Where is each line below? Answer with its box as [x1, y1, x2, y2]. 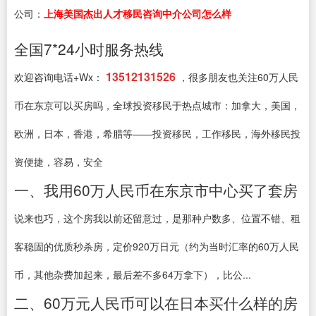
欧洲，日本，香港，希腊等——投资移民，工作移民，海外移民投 [14, 126, 300, 140]
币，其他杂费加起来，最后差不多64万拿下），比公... [14, 267, 251, 281]
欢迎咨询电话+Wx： [14, 70, 103, 84]
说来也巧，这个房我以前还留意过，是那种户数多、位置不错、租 [14, 211, 300, 225]
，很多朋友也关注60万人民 [178, 70, 298, 84]
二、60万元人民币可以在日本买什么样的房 [14, 292, 298, 313]
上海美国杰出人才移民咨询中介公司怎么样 [44, 6, 231, 20]
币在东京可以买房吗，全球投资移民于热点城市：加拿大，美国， [14, 98, 300, 112]
